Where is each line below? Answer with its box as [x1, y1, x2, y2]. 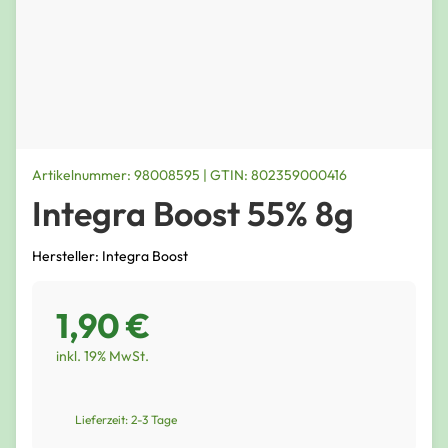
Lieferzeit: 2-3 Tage [75, 411, 177, 427]
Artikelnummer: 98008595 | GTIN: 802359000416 [32, 166, 347, 184]
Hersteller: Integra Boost [32, 246, 188, 265]
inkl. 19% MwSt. [56, 346, 149, 365]
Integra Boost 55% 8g [32, 192, 354, 235]
